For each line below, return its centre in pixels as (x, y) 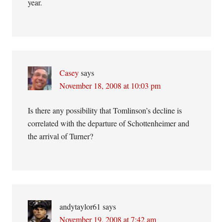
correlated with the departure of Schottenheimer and (109, 123)
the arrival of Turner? (61, 136)
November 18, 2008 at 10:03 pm (110, 85)
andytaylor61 (80, 206)
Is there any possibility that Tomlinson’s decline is (105, 110)
